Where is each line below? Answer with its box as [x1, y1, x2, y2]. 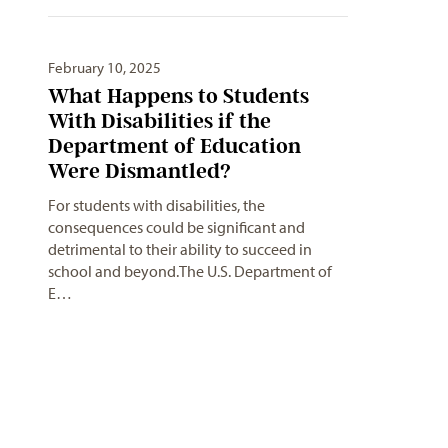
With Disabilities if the [48, 108, 271, 134]
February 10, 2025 [48, 58, 161, 78]
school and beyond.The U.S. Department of [48, 261, 332, 282]
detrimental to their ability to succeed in [48, 239, 312, 260]
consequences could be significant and [48, 217, 305, 238]
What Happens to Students [48, 83, 309, 109]
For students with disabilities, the [48, 195, 265, 216]
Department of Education [48, 133, 301, 159]
